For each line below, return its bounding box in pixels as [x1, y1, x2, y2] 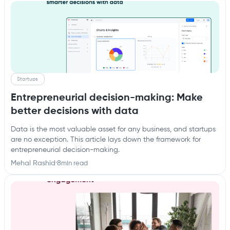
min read [61, 160, 88, 167]
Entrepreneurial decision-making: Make [11, 93, 203, 103]
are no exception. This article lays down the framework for [11, 136, 201, 143]
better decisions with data [11, 106, 139, 117]
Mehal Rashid [11, 160, 55, 167]
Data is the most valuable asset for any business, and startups [11, 126, 216, 133]
